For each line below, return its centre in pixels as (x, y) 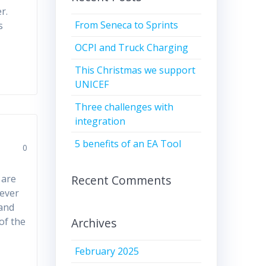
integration (100, 121)
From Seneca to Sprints (127, 25)
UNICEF (92, 85)
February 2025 (107, 251)
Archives (94, 223)
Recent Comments (121, 180)
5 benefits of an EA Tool (128, 143)
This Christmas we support (135, 70)
